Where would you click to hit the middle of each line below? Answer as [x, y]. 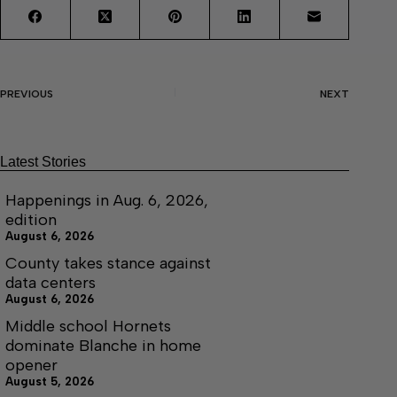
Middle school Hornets [88, 326]
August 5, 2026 [50, 381]
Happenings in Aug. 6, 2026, [107, 200]
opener [31, 365]
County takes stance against [108, 263]
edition [31, 219]
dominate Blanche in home [103, 345]
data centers [51, 282]
